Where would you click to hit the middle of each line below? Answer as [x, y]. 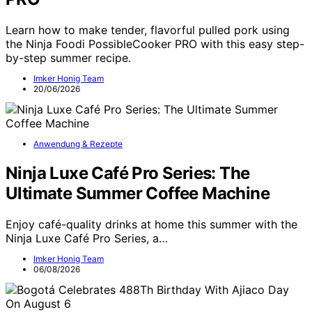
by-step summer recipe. [68, 58]
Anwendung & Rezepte [78, 144]
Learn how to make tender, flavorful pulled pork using [148, 30]
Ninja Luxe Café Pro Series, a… [87, 238]
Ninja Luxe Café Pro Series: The [128, 173]
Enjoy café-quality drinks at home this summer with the [151, 224]
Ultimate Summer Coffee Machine [138, 193]
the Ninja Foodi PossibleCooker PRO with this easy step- [155, 44]
